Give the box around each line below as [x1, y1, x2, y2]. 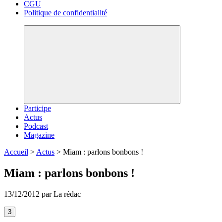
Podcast [24, 122, 48, 130]
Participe [24, 104, 51, 112]
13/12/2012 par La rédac [4, 189, 81, 198]
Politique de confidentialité [24, 8, 107, 17]
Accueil [4, 148, 28, 156]
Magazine [24, 131, 55, 139]
